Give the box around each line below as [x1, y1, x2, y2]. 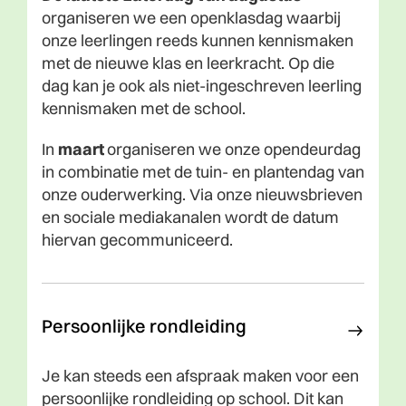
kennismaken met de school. [42, 97, 246, 119]
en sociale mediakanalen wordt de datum [42, 206, 339, 227]
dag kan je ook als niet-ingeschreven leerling [42, 74, 362, 96]
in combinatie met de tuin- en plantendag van [42, 160, 364, 182]
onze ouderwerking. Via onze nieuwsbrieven [42, 183, 362, 205]
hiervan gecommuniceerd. [42, 228, 233, 250]
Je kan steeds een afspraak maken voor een [42, 364, 359, 386]
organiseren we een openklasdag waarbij [42, 6, 341, 28]
